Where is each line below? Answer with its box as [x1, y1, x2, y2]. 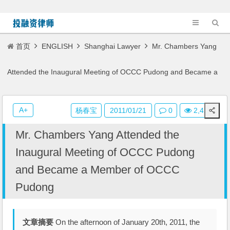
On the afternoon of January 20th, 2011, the [53, 218, 200, 226]
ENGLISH [42, 42, 73, 50]
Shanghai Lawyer [84, 42, 141, 50]
